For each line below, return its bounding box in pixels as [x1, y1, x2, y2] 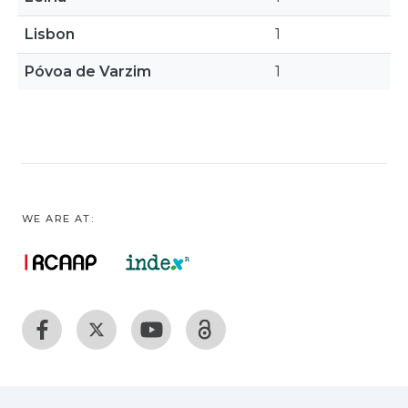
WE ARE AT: [22, 212, 94, 225]
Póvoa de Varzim [25, 63, 151, 80]
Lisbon [25, 25, 75, 43]
